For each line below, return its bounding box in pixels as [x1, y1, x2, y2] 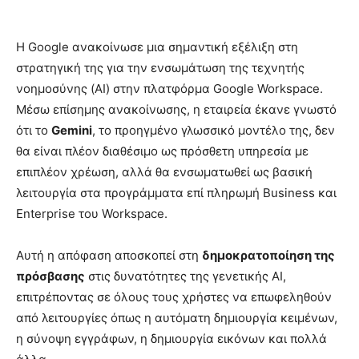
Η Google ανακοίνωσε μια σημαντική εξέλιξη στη [16, 38, 298, 54]
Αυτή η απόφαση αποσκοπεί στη [16, 247, 202, 263]
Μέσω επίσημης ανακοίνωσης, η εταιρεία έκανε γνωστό [16, 101, 337, 117]
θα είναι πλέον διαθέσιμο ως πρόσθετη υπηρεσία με [16, 143, 309, 159]
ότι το [16, 122, 51, 138]
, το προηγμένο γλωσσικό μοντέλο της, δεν [92, 122, 335, 138]
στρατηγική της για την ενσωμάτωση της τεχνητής [16, 59, 305, 75]
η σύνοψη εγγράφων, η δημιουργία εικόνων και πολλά [16, 330, 327, 346]
